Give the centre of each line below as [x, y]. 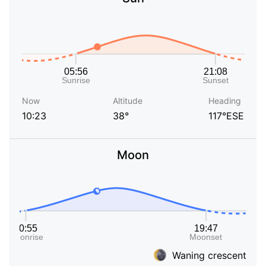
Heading [225, 101]
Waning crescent [209, 255]
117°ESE [226, 116]
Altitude [127, 101]
